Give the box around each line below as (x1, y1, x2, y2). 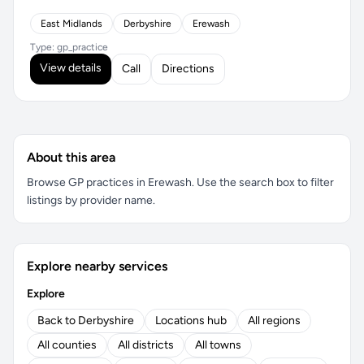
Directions (162, 62, 214, 76)
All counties (37, 338, 97, 352)
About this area (27, 149, 115, 165)
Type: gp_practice (30, 41, 108, 53)
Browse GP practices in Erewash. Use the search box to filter (27, 175, 334, 189)
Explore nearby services (27, 258, 167, 274)
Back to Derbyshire (37, 314, 134, 327)
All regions (248, 314, 301, 327)
